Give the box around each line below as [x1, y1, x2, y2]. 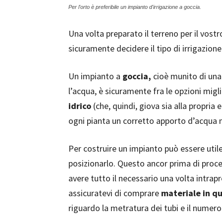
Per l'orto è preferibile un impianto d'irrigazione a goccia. [68, 4, 201, 10]
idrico [68, 100, 91, 111]
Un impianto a [68, 70, 122, 82]
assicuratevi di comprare [68, 187, 161, 199]
